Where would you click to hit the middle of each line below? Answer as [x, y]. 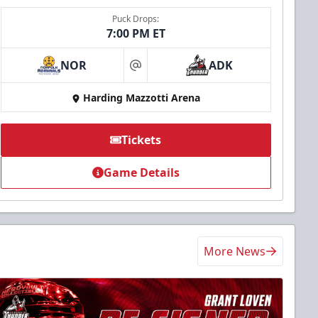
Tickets [142, 140]
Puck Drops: [136, 19]
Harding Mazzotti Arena [141, 98]
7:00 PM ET [136, 34]
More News [235, 252]
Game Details [141, 173]
